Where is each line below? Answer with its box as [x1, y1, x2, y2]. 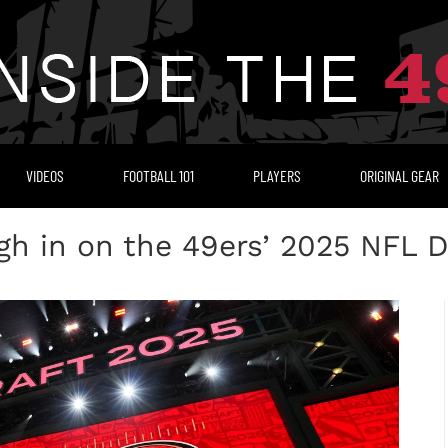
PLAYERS [252, 166, 301, 185]
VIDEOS [25, 166, 64, 185]
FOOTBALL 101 [122, 166, 194, 185]
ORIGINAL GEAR [359, 166, 439, 185]
